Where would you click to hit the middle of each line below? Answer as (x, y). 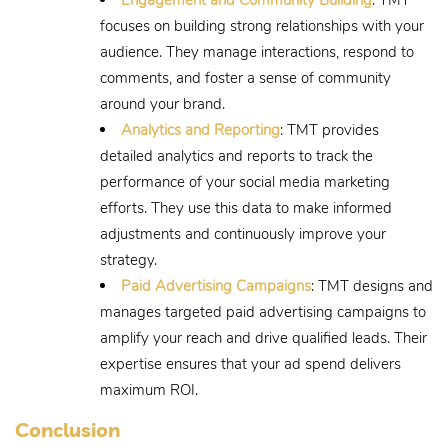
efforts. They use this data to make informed (246, 207)
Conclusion (67, 429)
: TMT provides (329, 129)
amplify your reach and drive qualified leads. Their (263, 337)
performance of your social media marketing (245, 181)
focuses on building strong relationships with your (262, 25)
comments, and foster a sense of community (245, 77)
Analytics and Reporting (200, 129)
